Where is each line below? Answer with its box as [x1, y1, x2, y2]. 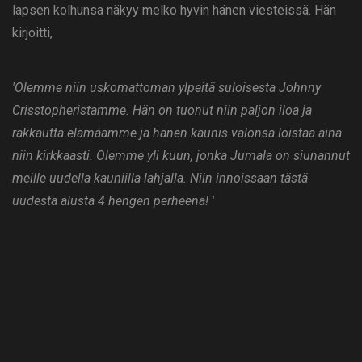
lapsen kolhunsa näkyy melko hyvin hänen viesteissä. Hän [12, 2, 336, 19]
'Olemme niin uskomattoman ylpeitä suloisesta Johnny [12, 80, 321, 96]
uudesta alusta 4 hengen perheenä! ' [12, 193, 214, 209]
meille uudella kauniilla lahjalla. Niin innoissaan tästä [12, 170, 308, 187]
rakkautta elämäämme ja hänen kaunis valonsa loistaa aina [12, 125, 342, 141]
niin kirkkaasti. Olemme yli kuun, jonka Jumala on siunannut [12, 148, 350, 164]
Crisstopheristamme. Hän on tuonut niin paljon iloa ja [12, 103, 312, 119]
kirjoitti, [12, 25, 53, 41]
